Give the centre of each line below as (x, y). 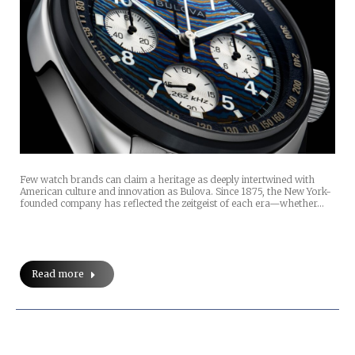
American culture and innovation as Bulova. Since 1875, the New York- (176, 192)
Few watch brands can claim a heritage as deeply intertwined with (167, 180)
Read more (58, 274)
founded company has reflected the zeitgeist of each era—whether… (172, 204)
